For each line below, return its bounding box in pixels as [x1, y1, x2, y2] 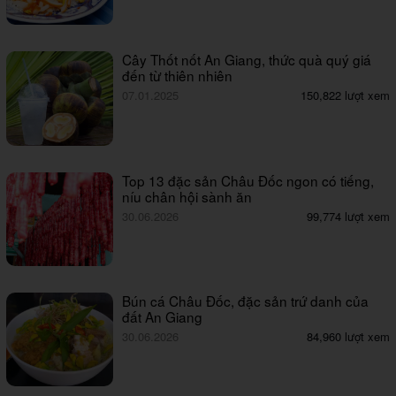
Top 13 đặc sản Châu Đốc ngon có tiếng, [122, 170, 375, 190]
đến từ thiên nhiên [122, 65, 233, 86]
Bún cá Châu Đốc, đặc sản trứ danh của [122, 290, 369, 310]
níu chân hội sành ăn [122, 186, 253, 206]
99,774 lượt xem [307, 207, 390, 225]
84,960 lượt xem [307, 327, 390, 345]
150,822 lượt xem [301, 87, 390, 104]
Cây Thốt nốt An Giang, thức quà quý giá [122, 49, 372, 70]
